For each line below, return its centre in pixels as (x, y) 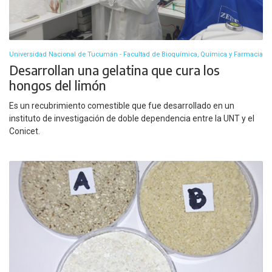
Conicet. (25, 131)
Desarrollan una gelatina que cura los (114, 70)
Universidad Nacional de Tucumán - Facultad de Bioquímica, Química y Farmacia (136, 55)
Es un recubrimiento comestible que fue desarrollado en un (122, 105)
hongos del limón (58, 86)
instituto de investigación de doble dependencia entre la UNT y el (132, 118)
